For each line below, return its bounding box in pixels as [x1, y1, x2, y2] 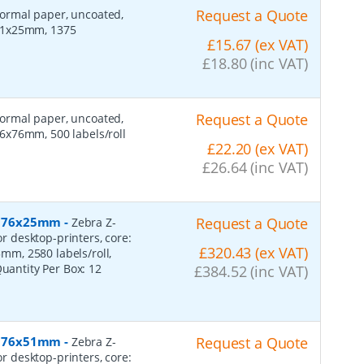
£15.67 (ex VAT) [207, 34, 308, 54]
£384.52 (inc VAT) [194, 261, 308, 281]
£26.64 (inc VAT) [202, 157, 308, 177]
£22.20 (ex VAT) [207, 138, 308, 158]
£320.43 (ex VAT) [199, 242, 308, 262]
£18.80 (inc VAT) [202, 53, 308, 73]
